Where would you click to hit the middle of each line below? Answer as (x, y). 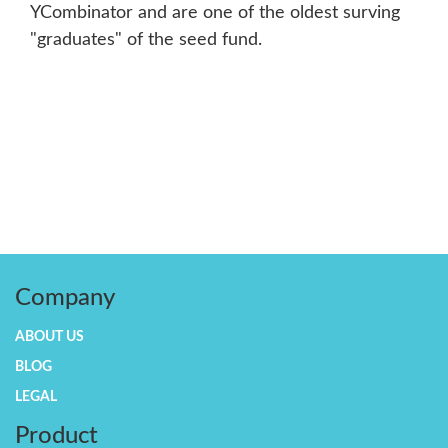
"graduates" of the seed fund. (146, 40)
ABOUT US (49, 337)
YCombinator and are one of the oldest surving (215, 13)
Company (65, 298)
